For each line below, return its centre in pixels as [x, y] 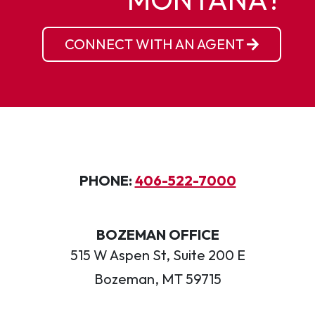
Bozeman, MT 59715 [157, 279]
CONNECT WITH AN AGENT [155, 44]
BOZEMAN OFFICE [157, 234]
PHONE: [107, 180]
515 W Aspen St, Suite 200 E [157, 255]
